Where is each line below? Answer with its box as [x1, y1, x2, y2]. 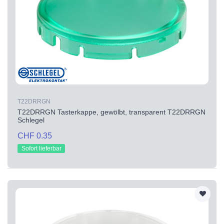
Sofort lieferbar [21, 144, 61, 152]
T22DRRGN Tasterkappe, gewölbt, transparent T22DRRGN [17, 107, 205, 116]
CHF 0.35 [17, 131, 52, 140]
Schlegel [17, 115, 44, 124]
